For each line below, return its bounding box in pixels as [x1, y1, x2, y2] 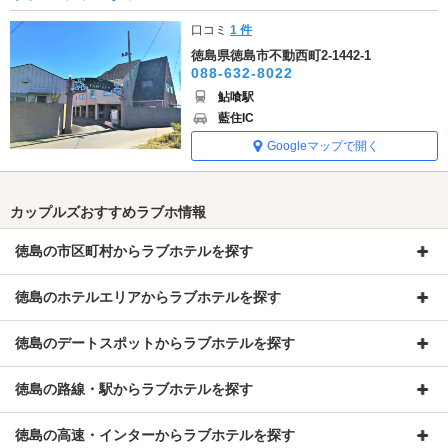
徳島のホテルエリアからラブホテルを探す [15, 288, 281, 305]
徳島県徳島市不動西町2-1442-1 [191, 47, 372, 63]
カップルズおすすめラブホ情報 [10, 203, 206, 220]
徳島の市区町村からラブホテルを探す [15, 242, 253, 259]
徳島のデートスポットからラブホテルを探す [15, 334, 295, 351]
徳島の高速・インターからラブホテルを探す [15, 426, 295, 443]
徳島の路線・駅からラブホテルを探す [15, 380, 253, 397]
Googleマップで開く [266, 138, 379, 153]
